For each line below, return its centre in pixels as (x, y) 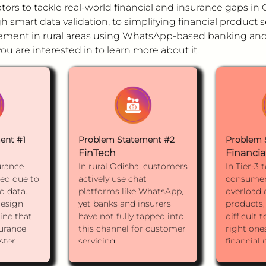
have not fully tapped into (131, 216)
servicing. (98, 241)
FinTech (97, 153)
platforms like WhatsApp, (131, 191)
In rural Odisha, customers (133, 166)
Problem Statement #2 (126, 140)
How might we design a (128, 254)
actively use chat (113, 179)
